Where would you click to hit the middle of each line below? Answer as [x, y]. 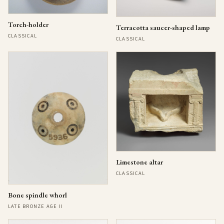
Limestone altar [139, 162]
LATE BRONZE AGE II [36, 206]
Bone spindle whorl [37, 195]
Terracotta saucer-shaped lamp [163, 28]
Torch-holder [28, 25]
